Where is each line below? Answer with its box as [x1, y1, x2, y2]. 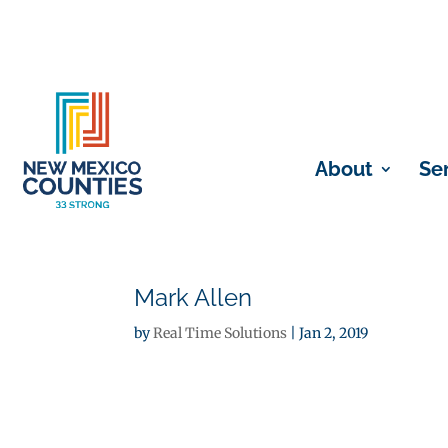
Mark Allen [134, 283, 253, 312]
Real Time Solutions [153, 324, 288, 342]
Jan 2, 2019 [299, 324, 369, 342]
